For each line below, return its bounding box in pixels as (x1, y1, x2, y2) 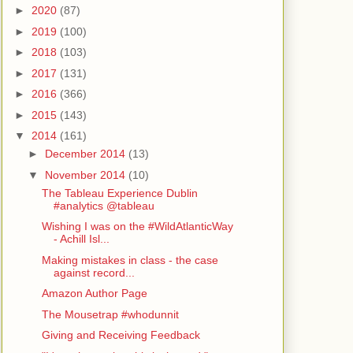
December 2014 (44, 147, 128, 161)
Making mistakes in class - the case (41, 253, 218, 266)
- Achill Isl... (53, 232, 110, 246)
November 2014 (44, 168, 128, 181)
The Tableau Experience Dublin (41, 186, 198, 199)
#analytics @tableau (53, 199, 154, 212)
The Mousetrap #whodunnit (41, 307, 179, 321)
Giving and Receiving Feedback (41, 329, 200, 342)
